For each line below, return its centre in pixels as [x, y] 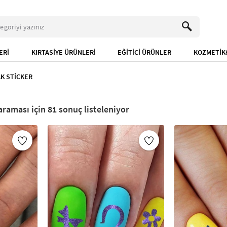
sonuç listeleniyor [93, 109]
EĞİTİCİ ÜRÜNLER [145, 52]
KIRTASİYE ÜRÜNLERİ [63, 52]
